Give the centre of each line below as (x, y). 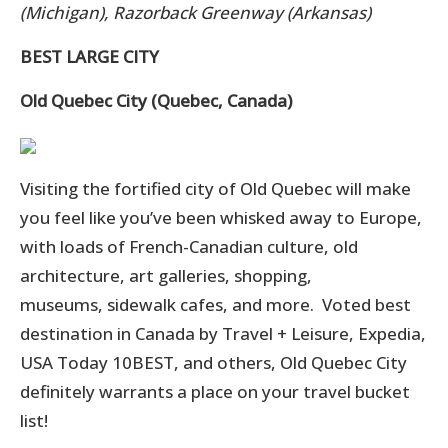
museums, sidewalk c (104, 304)
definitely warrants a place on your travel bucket (215, 391)
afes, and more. (255, 304)
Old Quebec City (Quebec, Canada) (156, 100)
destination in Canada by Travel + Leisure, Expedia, (223, 333)
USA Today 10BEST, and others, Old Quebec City (213, 362)
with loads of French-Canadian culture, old (189, 246)
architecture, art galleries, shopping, (166, 275)
